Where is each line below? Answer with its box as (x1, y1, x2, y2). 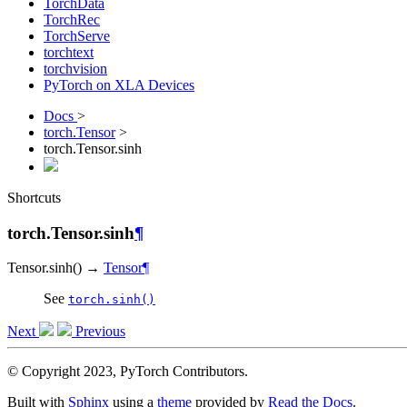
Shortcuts (7, 190, 61, 205)
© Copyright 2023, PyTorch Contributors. (7, 363, 248, 380)
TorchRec (44, 12, 100, 27)
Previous (72, 323, 125, 340)
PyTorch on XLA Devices (44, 77, 194, 93)
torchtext (44, 45, 94, 60)
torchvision (44, 61, 107, 76)
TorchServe (44, 28, 110, 44)
